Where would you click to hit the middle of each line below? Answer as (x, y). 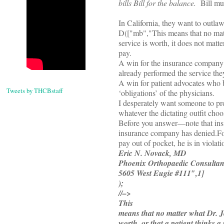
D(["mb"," (135, 33)
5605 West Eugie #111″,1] (161, 173)
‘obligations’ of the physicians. (166, 93)
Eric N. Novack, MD (152, 153)
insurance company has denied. (168, 133)
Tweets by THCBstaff (35, 91)
